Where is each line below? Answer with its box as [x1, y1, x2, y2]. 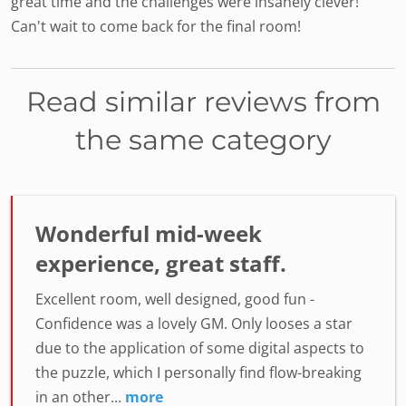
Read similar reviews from [25, 85, 381, 119]
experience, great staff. [35, 248, 286, 278]
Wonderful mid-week [35, 218, 262, 248]
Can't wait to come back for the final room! [11, 16, 301, 36]
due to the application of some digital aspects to [35, 338, 364, 358]
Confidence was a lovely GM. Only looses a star [35, 314, 353, 333]
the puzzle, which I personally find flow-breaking [35, 362, 362, 382]
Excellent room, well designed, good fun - [35, 289, 314, 309]
